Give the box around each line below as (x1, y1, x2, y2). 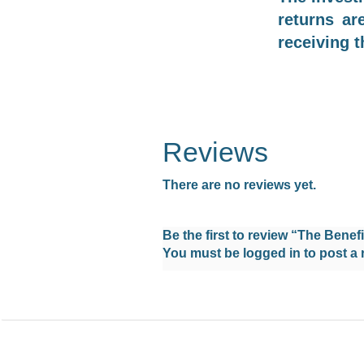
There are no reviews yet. (162, 177, 317, 192)
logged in (243, 245, 301, 260)
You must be (162, 245, 244, 260)
